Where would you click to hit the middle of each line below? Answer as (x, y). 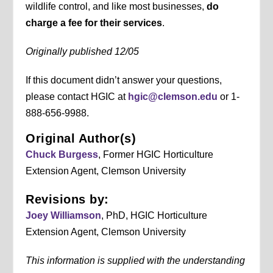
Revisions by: (67, 200)
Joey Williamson (64, 216)
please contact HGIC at (77, 97)
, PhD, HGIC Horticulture (154, 216)
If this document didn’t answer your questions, (124, 80)
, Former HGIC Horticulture (156, 155)
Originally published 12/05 (83, 52)
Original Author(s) (81, 139)
